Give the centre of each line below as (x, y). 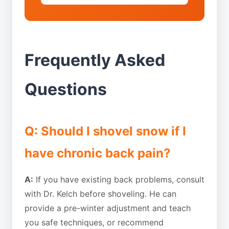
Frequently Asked (95, 60)
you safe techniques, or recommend (94, 222)
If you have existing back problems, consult (119, 179)
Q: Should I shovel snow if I (105, 131)
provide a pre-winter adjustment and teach (108, 208)
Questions (66, 89)
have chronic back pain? (98, 153)
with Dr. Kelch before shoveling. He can (100, 194)
